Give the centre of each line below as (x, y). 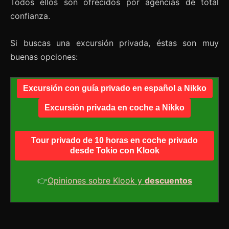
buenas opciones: (44, 57)
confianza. (30, 16)
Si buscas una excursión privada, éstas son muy (114, 43)
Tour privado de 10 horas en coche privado (114, 141)
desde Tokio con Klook (114, 151)
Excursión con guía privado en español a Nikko (114, 88)
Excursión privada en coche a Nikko (114, 108)
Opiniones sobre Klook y (96, 181)
